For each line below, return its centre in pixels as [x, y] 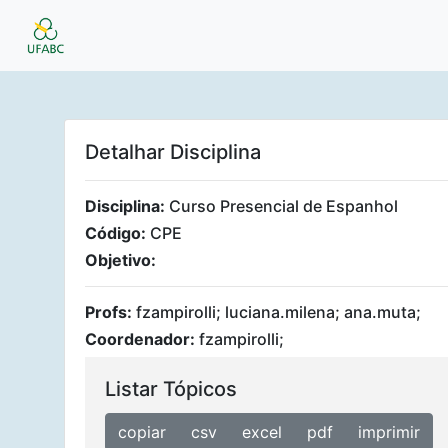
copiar [142, 432]
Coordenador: [140, 339]
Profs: [108, 312]
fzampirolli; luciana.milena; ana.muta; [276, 312]
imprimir [389, 432]
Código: [117, 233]
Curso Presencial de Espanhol [283, 206]
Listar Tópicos [171, 389]
